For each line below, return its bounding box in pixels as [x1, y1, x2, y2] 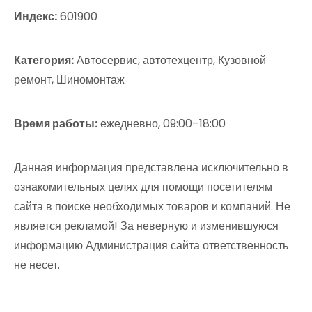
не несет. [14, 257, 60, 273]
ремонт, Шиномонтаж [14, 72, 125, 88]
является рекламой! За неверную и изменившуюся [14, 218, 279, 234]
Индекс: [14, 8, 57, 24]
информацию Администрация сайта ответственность [14, 237, 288, 253]
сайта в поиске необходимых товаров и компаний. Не [14, 198, 290, 214]
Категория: [14, 52, 74, 68]
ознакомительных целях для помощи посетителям [14, 179, 272, 195]
